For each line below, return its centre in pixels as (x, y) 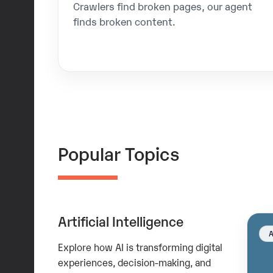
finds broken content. (125, 21)
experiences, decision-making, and (134, 262)
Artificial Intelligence (120, 221)
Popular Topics (118, 153)
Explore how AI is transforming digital (140, 246)
